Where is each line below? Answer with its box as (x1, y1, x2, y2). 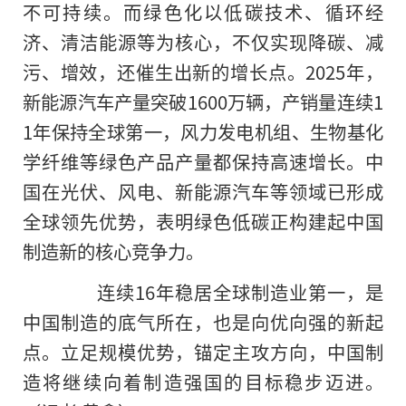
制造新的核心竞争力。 (23, 237, 204, 265)
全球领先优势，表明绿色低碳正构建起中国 (23, 207, 383, 235)
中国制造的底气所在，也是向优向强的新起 (23, 307, 383, 335)
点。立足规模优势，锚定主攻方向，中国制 (23, 337, 383, 365)
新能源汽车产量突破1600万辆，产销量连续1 (23, 87, 383, 115)
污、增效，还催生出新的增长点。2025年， (23, 57, 383, 85)
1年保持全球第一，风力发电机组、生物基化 (23, 117, 383, 145)
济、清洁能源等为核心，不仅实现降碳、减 (23, 27, 383, 55)
